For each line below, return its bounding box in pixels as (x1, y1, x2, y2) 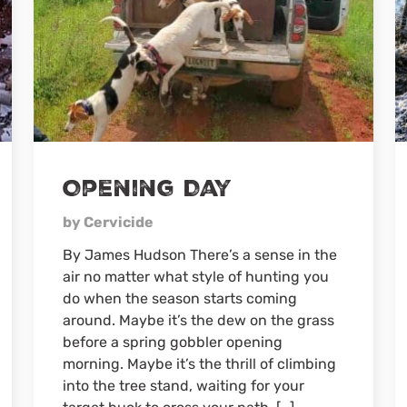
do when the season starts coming (63, 290, 298, 308)
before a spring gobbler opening (63, 333, 283, 352)
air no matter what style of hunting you (63, 268, 330, 286)
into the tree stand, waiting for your (63, 377, 305, 395)
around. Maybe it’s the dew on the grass (63, 312, 335, 330)
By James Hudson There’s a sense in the (63, 246, 338, 264)
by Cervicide (63, 213, 154, 232)
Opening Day (63, 174, 233, 205)
